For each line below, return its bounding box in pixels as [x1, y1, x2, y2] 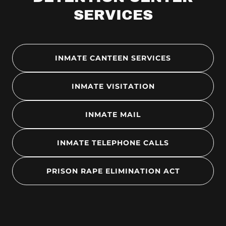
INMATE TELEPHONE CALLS [57, 138, 169, 147]
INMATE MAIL [85, 110, 141, 119]
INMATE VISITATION [71, 82, 155, 91]
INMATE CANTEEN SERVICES [55, 53, 171, 63]
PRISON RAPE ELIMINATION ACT [46, 166, 180, 176]
